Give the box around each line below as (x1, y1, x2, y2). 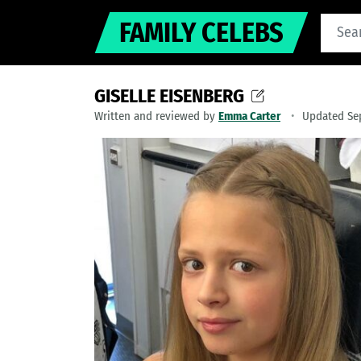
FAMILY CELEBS (119, 16, 284, 49)
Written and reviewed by (94, 109, 218, 123)
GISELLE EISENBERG (94, 85, 244, 107)
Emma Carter (218, 109, 280, 123)
